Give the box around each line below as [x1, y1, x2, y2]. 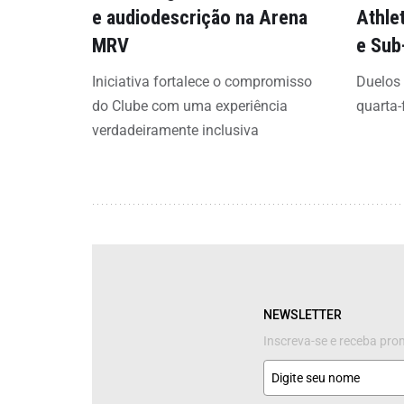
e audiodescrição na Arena [92, 5, 308, 29]
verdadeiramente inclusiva [92, 122, 259, 139]
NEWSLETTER [263, 308, 342, 322]
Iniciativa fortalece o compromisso [92, 73, 312, 90]
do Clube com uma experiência [92, 97, 288, 115]
